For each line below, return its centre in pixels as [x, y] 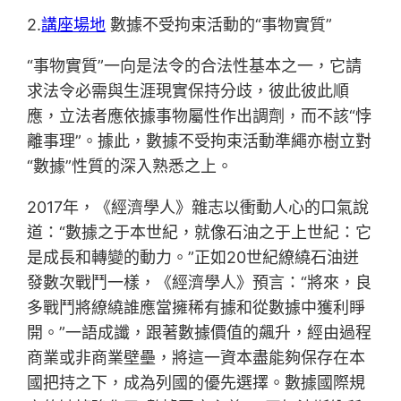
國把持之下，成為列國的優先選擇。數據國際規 [196, 383]
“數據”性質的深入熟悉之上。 [130, 166]
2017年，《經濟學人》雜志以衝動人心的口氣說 [198, 208]
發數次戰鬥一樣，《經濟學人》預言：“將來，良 [200, 283]
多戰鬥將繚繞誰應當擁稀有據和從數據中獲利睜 [196, 308]
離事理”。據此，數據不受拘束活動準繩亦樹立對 [200, 141]
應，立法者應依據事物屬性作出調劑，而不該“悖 [200, 116]
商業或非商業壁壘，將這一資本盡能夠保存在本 [196, 358]
